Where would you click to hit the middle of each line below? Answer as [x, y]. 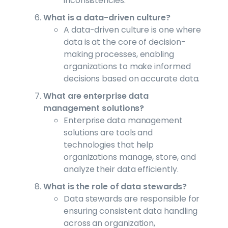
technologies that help [109, 145]
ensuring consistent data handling [131, 211]
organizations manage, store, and [130, 157]
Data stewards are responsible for [132, 198]
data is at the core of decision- [125, 42]
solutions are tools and [108, 132]
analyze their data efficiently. [121, 169]
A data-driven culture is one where [133, 30]
